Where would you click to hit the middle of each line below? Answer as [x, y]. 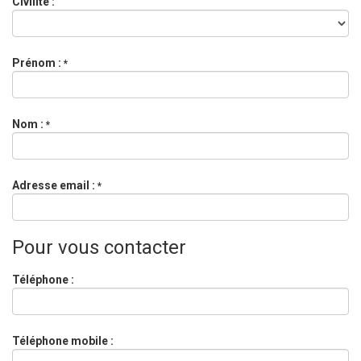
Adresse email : [55, 185]
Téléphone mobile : [64, 341]
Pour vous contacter [99, 247]
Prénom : [38, 63]
